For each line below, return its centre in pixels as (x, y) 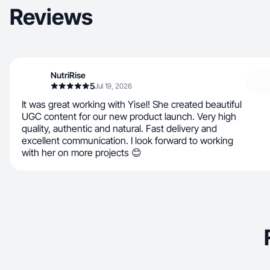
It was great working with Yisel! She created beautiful (132, 104)
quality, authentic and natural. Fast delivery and (119, 128)
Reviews (51, 17)
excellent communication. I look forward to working (127, 140)
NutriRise (68, 75)
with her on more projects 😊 (82, 152)
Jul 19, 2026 (113, 86)
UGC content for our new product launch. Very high (129, 116)
